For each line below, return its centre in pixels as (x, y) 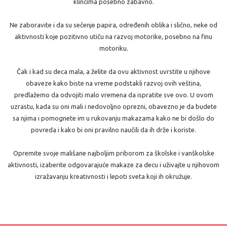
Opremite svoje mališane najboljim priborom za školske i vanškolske (113, 153)
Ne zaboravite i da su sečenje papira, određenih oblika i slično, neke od (113, 25)
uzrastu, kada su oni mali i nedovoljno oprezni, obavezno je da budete (113, 106)
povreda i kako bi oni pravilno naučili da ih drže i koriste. (113, 130)
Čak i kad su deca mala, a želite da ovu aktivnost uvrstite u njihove (113, 71)
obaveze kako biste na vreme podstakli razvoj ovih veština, (113, 83)
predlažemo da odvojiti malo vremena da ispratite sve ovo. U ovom (113, 95)
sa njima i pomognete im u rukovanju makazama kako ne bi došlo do (113, 118)
